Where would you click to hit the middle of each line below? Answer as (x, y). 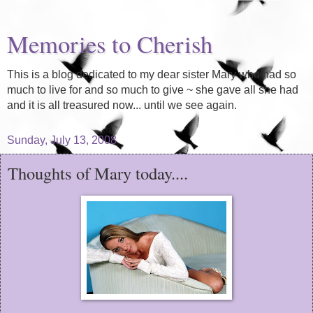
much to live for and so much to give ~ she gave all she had (153, 90)
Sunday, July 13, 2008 (62, 140)
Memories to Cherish (110, 44)
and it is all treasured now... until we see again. (122, 105)
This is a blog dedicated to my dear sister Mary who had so (152, 74)
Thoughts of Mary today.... (98, 173)
